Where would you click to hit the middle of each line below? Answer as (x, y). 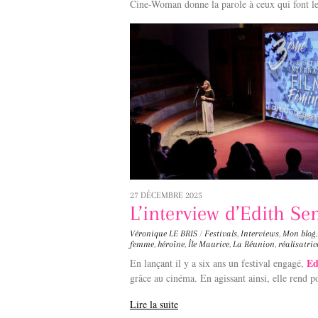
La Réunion (254, 244)
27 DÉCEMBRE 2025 (166, 195)
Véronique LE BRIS (164, 233)
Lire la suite (154, 305)
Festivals (221, 233)
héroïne (171, 244)
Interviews (260, 233)
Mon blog (299, 233)
